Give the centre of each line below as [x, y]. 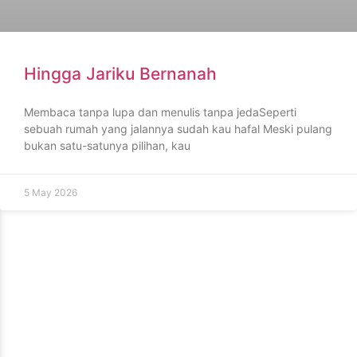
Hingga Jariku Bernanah [120, 73]
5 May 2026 [51, 192]
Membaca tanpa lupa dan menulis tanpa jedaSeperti [160, 112]
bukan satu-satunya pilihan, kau [107, 145]
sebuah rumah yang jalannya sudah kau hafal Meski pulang [178, 128]
